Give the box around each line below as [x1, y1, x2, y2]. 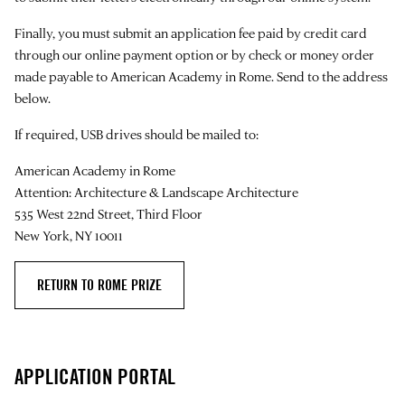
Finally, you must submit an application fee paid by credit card [14, 24, 367, 42]
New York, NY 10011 [14, 227, 123, 245]
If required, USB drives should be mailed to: [14, 126, 267, 144]
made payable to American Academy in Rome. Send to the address [14, 68, 388, 86]
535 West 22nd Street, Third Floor [14, 205, 202, 223]
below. [14, 89, 51, 108]
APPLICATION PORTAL [14, 364, 175, 390]
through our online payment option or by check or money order [14, 46, 374, 64]
